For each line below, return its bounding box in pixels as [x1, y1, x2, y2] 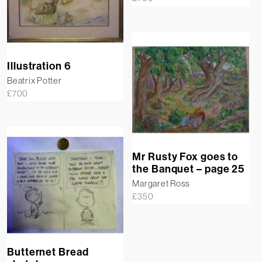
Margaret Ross [132, 178, 191, 189]
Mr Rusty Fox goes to [132, 150, 239, 164]
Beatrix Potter [7, 74, 62, 86]
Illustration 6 [7, 59, 71, 73]
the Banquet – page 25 [132, 163, 245, 176]
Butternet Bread [7, 246, 89, 259]
